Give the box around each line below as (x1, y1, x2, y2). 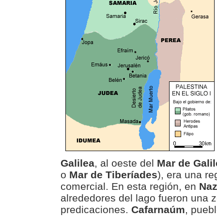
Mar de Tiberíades (69, 169, 157, 180)
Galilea (60, 157, 94, 169)
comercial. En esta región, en (60, 181, 199, 192)
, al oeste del (94, 157, 157, 169)
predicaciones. (60, 204, 131, 215)
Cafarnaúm (131, 204, 185, 215)
